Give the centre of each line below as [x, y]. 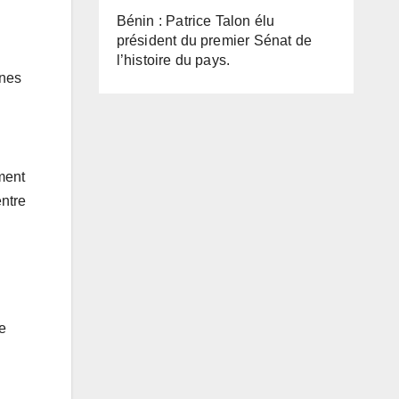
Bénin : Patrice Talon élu [195, 20]
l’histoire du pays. [173, 60]
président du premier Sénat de [214, 40]
